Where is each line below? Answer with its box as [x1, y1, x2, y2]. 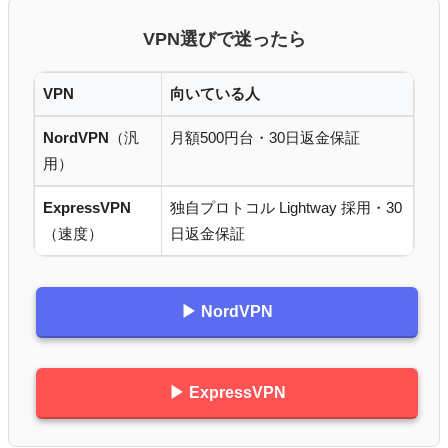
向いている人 [170, 85, 260, 102]
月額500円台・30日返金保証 [170, 129, 360, 146]
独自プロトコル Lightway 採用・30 [170, 199, 402, 216]
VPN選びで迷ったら [142, 27, 306, 49]
